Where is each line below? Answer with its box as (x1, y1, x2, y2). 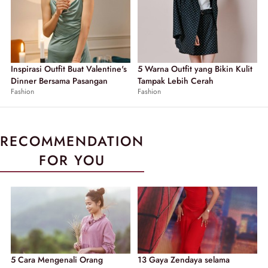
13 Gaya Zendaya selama (138, 254, 230, 266)
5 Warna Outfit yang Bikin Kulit (138, 62, 252, 75)
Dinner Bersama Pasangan (11, 74, 108, 87)
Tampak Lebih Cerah (138, 74, 214, 87)
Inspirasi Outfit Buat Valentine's (11, 62, 127, 75)
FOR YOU (39, 150, 105, 170)
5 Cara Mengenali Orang (11, 254, 103, 266)
